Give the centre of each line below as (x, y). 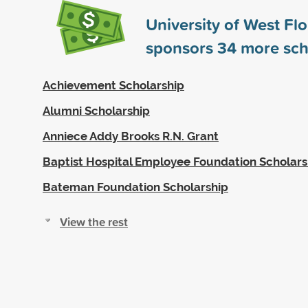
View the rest (94, 221)
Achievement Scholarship (113, 85)
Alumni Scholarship (96, 110)
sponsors (181, 47)
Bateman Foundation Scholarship (135, 187)
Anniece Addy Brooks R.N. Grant (131, 136)
